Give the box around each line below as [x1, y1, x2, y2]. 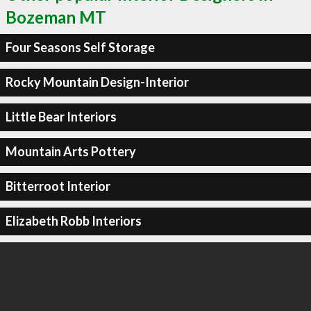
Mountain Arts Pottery [5, 144, 136, 159]
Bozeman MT [6, 6, 106, 27]
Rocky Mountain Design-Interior [5, 74, 189, 90]
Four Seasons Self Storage [5, 40, 155, 55]
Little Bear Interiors [5, 109, 117, 124]
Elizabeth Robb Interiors [5, 213, 142, 228]
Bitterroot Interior [5, 178, 110, 194]
